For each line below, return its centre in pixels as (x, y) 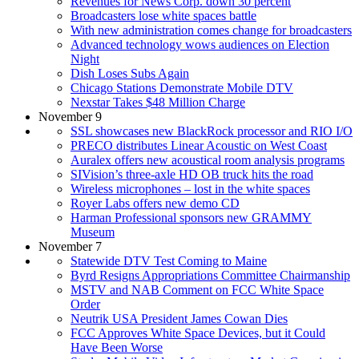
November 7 (70, 246)
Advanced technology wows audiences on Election (200, 44)
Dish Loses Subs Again (130, 73)
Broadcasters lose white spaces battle (163, 15)
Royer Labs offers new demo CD (155, 203)
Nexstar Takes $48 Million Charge (158, 102)
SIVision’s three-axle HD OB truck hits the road (192, 174)
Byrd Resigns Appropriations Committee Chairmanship (210, 275)
